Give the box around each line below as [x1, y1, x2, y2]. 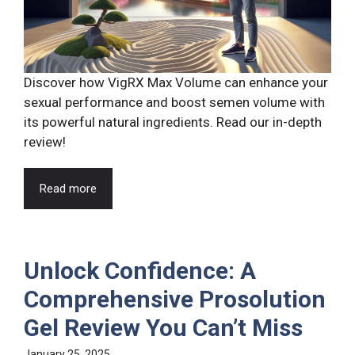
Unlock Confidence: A [24, 256, 256, 284]
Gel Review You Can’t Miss [24, 313, 303, 342]
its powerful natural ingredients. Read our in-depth [24, 113, 322, 130]
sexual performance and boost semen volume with [24, 94, 325, 110]
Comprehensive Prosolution [24, 284, 326, 313]
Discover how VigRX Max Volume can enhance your [24, 74, 328, 90]
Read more [40, 181, 97, 196]
